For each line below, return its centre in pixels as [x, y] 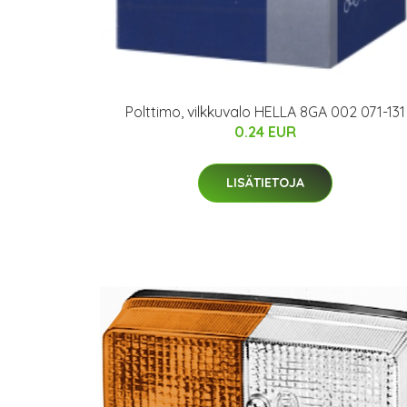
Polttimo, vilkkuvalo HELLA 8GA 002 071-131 [265, 111]
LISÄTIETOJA [265, 182]
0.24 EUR [265, 131]
